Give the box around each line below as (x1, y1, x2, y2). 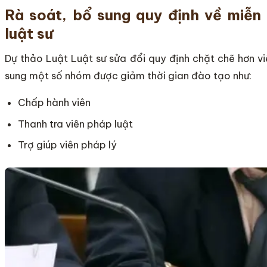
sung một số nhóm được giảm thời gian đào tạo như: (5, 70, 252, 82)
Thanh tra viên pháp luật (18, 117, 133, 130)
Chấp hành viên (18, 97, 91, 109)
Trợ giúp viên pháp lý (18, 139, 117, 151)
